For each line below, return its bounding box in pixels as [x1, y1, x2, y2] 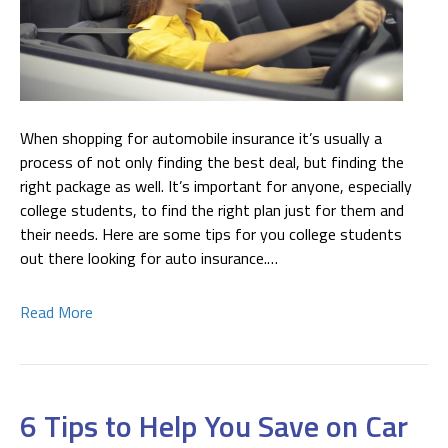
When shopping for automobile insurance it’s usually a [20, 125, 382, 150]
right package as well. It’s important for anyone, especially [20, 173, 412, 198]
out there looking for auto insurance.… [20, 245, 278, 270]
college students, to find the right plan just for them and [20, 197, 404, 222]
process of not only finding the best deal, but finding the [20, 149, 404, 174]
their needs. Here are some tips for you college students [20, 221, 402, 246]
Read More [20, 299, 93, 324]
